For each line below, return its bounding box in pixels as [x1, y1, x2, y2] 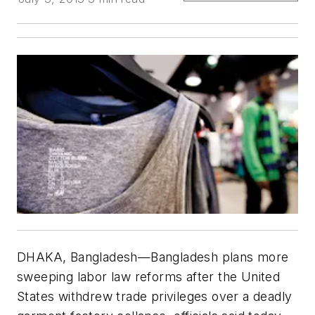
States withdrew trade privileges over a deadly [17, 288, 292, 304]
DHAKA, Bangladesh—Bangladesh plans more [17, 249, 289, 264]
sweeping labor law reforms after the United [17, 269, 281, 284]
